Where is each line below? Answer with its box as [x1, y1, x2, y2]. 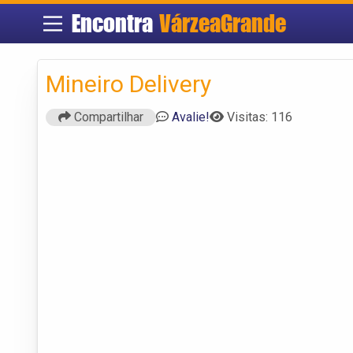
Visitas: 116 [227, 109, 292, 124]
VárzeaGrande [158, 9, 286, 38]
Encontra [71, 9, 159, 38]
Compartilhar [71, 109, 143, 124]
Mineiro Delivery [46, 69, 211, 98]
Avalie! [172, 109, 210, 124]
